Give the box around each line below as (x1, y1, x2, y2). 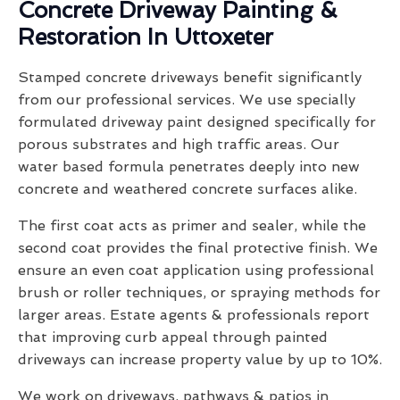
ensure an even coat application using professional (18, 262, 374, 279)
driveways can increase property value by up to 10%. (18, 351, 382, 369)
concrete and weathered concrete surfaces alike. (18, 180, 357, 198)
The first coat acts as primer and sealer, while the (18, 217, 366, 235)
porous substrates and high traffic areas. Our (18, 136, 339, 154)
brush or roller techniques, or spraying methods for (18, 284, 380, 302)
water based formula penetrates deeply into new (18, 158, 360, 176)
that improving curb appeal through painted (18, 329, 328, 346)
